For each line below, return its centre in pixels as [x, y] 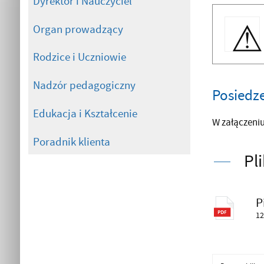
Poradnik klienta [71, 142]
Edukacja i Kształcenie [85, 114]
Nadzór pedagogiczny [84, 86]
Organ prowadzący [78, 29]
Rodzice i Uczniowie [79, 57]
